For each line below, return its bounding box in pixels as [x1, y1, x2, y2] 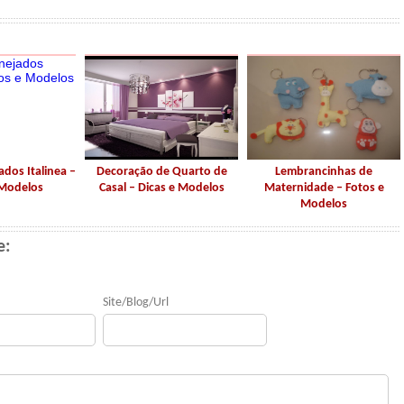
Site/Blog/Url [103, 296, 169, 309]
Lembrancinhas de [275, 165, 372, 179]
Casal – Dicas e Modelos [98, 181, 225, 195]
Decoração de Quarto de [96, 165, 227, 179]
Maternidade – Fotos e [263, 181, 384, 195]
